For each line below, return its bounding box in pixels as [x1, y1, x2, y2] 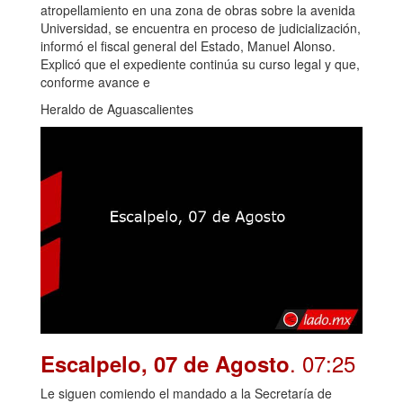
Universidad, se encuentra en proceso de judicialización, [40, 18, 361, 37]
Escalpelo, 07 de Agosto [40, 347, 290, 379]
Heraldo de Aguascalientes [40, 99, 193, 118]
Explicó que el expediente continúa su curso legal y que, [40, 54, 360, 73]
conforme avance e [40, 72, 150, 91]
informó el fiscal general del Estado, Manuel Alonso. [40, 36, 336, 55]
